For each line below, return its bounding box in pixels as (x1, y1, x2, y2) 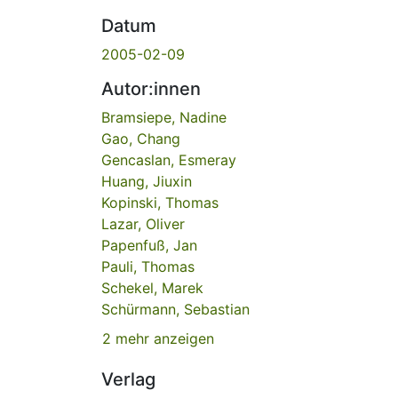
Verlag (101, 369, 155, 391)
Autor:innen (101, 77, 201, 99)
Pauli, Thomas (101, 257, 195, 275)
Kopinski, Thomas (101, 193, 219, 211)
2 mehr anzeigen (102, 330, 214, 348)
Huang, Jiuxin (101, 171, 192, 190)
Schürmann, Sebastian (101, 299, 250, 318)
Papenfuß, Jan (101, 235, 197, 254)
